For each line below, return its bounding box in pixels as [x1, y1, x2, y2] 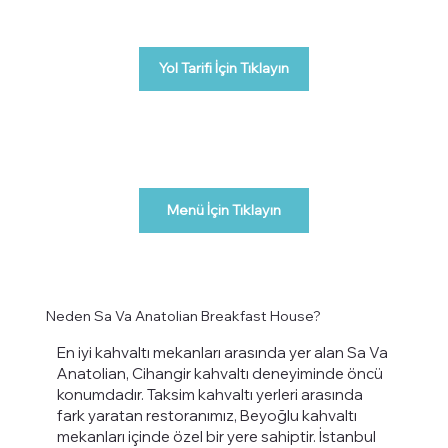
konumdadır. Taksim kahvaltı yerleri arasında [56, 385, 363, 405]
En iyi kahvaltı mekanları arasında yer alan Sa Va [56, 343, 388, 363]
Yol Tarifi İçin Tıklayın [159, 59, 290, 78]
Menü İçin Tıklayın [167, 200, 282, 219]
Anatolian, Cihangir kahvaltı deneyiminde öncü [56, 364, 383, 384]
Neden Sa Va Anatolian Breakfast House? [46, 307, 322, 326]
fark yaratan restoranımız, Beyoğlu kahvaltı [56, 406, 357, 426]
